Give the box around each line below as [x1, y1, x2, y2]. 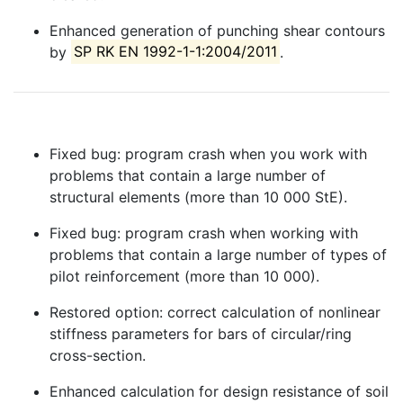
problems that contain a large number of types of [49, 245, 387, 264]
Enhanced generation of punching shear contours [49, 21, 385, 40]
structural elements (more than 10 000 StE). [49, 187, 347, 206]
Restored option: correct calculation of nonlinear [49, 302, 381, 321]
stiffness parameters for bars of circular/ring [49, 324, 352, 343]
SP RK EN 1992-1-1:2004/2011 [74, 42, 278, 61]
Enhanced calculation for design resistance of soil [49, 381, 389, 400]
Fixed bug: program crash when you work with [49, 144, 367, 163]
